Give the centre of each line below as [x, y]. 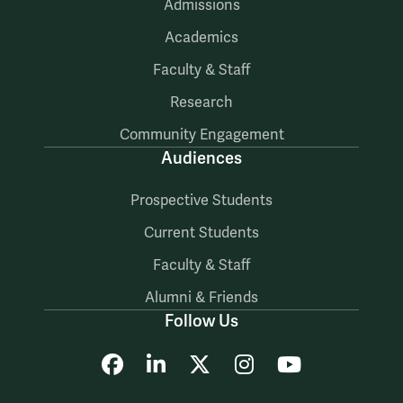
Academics [201, 37]
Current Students [201, 233]
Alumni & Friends [201, 297]
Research [201, 102]
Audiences [201, 158]
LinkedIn [207, 364]
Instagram [303, 364]
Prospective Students [201, 200]
